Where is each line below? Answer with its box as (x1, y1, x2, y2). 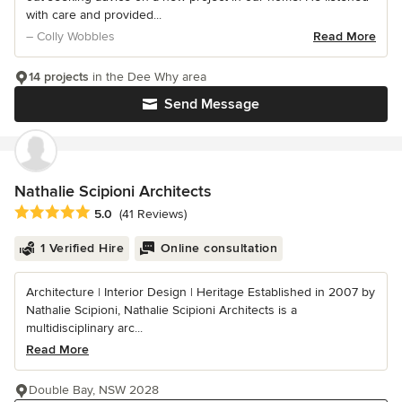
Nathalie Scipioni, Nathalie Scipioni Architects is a (26, 301, 297, 318)
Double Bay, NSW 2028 (29, 381, 159, 398)
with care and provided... (26, 7, 162, 23)
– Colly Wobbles (26, 29, 115, 45)
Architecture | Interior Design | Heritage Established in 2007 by (26, 284, 375, 300)
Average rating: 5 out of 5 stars (13, 203, 205, 222)
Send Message (164, 95, 259, 114)
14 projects (29, 69, 89, 85)
